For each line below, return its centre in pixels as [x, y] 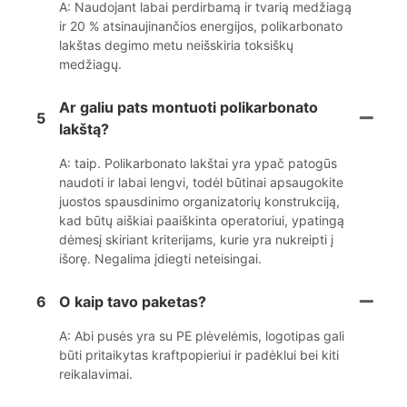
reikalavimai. [96, 374]
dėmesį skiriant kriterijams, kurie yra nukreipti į [196, 240]
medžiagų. [90, 65]
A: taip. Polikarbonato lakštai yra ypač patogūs [198, 164]
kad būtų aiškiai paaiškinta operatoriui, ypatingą [202, 221]
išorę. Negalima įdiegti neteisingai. [160, 259]
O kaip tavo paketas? [133, 302]
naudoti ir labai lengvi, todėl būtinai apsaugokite [201, 183]
